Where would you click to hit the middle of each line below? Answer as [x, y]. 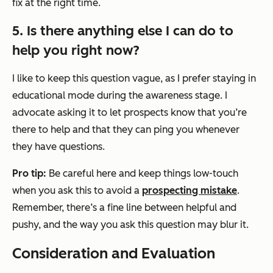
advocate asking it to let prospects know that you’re [129, 113]
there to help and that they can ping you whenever [126, 130]
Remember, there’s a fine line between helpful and [124, 208]
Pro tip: [30, 174]
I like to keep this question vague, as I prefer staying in [134, 79]
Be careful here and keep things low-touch [144, 174]
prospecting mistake [190, 191]
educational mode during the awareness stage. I [120, 96]
